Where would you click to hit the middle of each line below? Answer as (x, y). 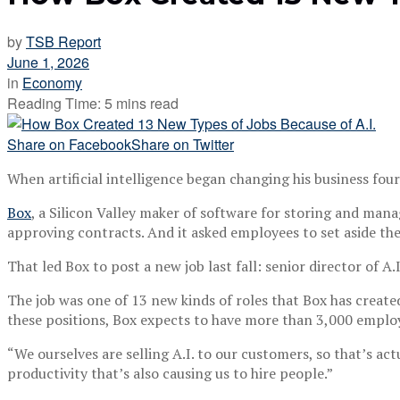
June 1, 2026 (48, 62)
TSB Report (63, 41)
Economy (52, 82)
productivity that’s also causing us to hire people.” (170, 373)
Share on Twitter (183, 144)
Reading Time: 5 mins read (93, 103)
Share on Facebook (69, 144)
